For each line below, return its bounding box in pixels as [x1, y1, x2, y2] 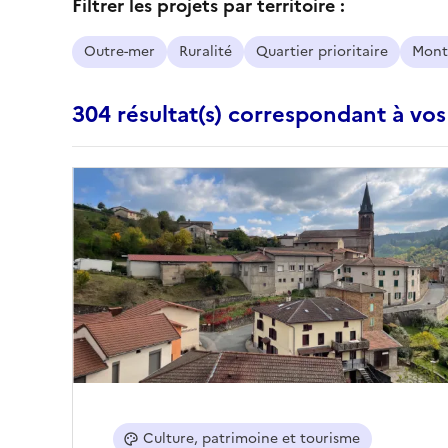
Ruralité [179, 41, 232, 62]
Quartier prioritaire [256, 41, 388, 62]
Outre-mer [84, 41, 155, 62]
